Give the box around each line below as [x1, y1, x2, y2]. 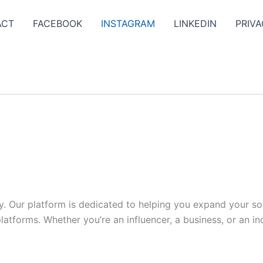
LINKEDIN [174, 18, 217, 29]
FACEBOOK [33, 18, 82, 29]
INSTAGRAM [101, 18, 155, 29]
